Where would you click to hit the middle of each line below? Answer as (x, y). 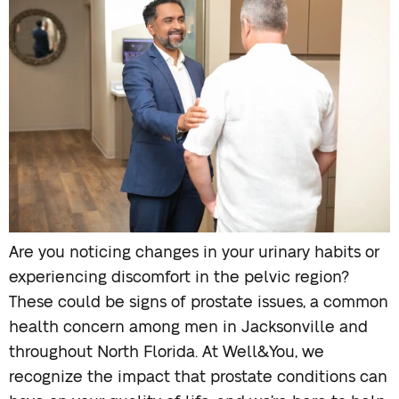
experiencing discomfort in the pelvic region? (179, 278)
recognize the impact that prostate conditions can (198, 378)
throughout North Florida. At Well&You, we (167, 353)
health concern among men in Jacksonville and (188, 328)
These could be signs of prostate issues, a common (199, 303)
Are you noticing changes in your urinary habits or (194, 253)
